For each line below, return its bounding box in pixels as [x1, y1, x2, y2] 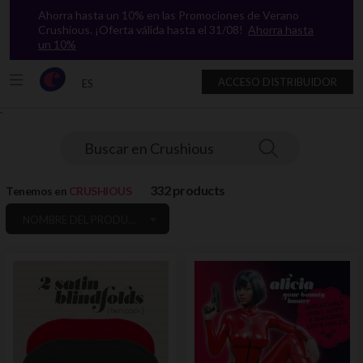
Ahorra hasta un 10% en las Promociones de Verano [38, 8, 299, 22]
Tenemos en [6, 184, 66, 198]
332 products [149, 182, 225, 198]
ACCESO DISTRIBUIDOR [218, 75, 337, 88]
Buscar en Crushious [84, 139, 214, 157]
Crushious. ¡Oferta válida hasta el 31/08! [38, 23, 248, 36]
